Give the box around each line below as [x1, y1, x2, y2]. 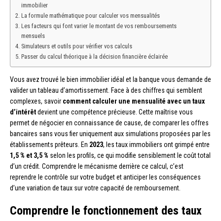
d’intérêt [10, 108, 36, 116]
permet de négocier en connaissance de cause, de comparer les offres [10, 118, 209, 127]
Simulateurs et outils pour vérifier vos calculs [21, 42, 132, 50]
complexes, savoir [10, 97, 63, 105]
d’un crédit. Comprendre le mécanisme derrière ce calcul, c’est [10, 162, 184, 170]
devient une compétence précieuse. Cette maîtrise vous [36, 108, 193, 116]
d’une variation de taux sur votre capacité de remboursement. [10, 184, 181, 192]
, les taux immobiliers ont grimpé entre [103, 140, 210, 148]
